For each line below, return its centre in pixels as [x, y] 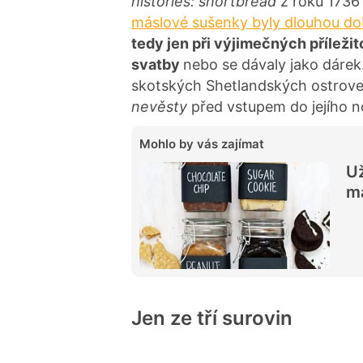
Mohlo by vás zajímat [202, 143]
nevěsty [159, 106]
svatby [157, 64]
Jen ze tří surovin [212, 318]
